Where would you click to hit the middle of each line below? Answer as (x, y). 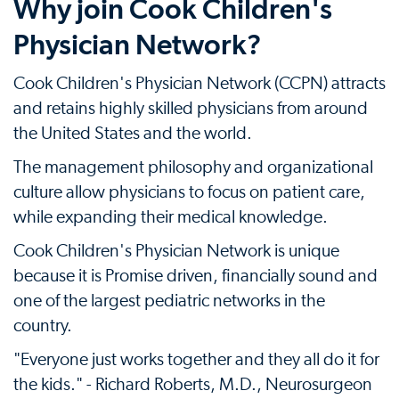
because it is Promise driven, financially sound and (195, 276)
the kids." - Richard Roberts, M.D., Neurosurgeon (193, 384)
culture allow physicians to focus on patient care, (189, 192)
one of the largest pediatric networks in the (169, 301)
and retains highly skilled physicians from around (191, 108)
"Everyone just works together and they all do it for (196, 359)
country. (43, 326)
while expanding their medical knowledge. (171, 217)
